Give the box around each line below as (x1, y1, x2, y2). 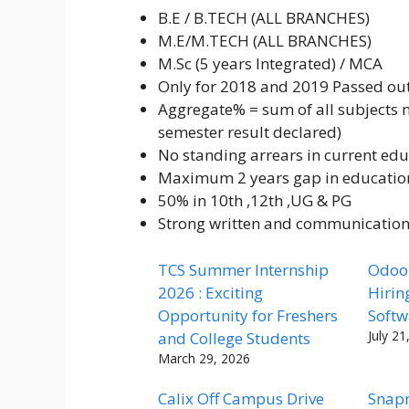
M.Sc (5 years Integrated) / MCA (158, 53, 383, 75)
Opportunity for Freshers (158, 304, 338, 326)
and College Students (158, 327, 310, 349)
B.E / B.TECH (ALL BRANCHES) (158, 7, 370, 29)
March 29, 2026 (158, 349, 250, 367)
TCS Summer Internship (158, 258, 329, 280)
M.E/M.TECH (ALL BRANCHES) (158, 30, 372, 52)
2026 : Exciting (158, 281, 263, 303)
